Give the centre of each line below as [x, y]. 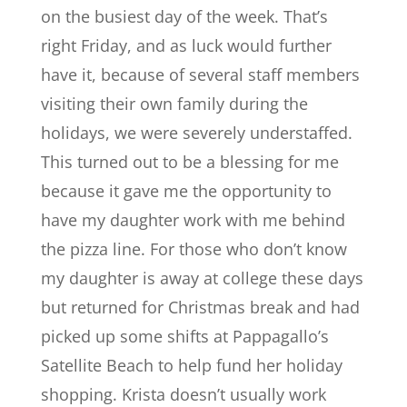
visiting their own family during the [174, 104]
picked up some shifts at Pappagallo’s [184, 336]
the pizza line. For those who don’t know [194, 249]
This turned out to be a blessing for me [189, 162]
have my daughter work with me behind [193, 220]
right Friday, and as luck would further [186, 45]
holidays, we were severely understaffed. [196, 133]
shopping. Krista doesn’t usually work [183, 394]
